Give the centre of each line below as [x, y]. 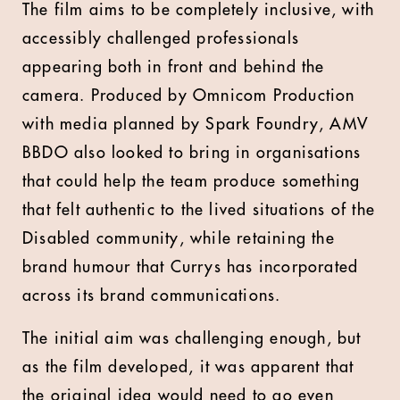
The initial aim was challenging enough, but [192, 338]
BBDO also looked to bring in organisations [192, 153]
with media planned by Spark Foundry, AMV [196, 124]
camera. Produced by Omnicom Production [189, 96]
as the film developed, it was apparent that [188, 367]
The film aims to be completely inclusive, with [199, 10]
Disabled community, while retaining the [179, 238]
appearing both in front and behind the [174, 67]
